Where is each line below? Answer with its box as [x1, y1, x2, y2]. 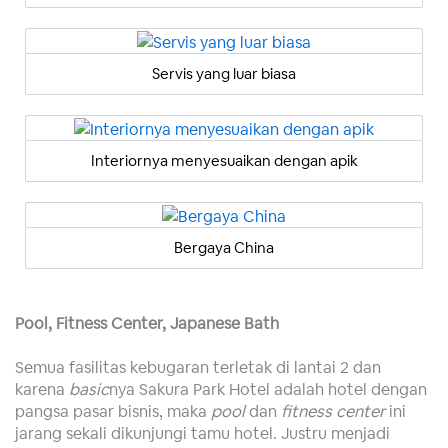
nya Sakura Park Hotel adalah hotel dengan [109, 378, 427, 401]
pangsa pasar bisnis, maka [15, 400, 207, 423]
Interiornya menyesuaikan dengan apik [90, 150, 358, 170]
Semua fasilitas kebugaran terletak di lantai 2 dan [15, 356, 381, 379]
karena [15, 378, 69, 401]
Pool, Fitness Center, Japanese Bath [15, 311, 279, 334]
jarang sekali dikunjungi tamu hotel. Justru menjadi [15, 422, 390, 445]
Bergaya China [174, 237, 274, 257]
